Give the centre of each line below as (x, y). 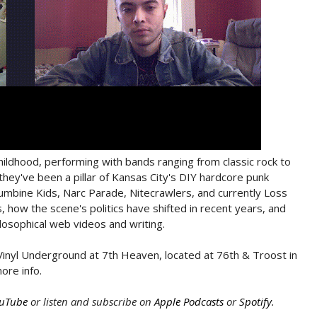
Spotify (255, 301)
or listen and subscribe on (91, 301)
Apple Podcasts (189, 301)
